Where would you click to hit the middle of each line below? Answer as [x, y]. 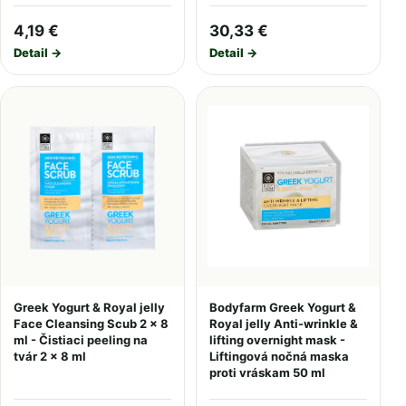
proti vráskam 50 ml [267, 372]
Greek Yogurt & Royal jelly [89, 307]
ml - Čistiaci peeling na [81, 340]
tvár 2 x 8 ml [50, 356]
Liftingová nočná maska [279, 356]
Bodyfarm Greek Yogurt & [283, 307]
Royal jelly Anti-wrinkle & [284, 324]
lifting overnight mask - [277, 340]
